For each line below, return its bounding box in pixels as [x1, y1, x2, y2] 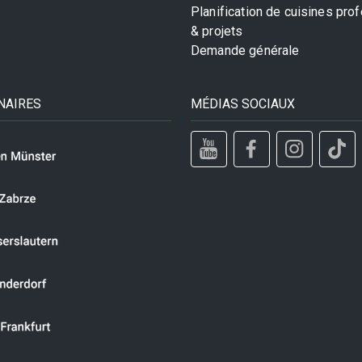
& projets [191, 23, 243, 40]
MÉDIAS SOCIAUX [191, 96, 295, 112]
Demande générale [191, 43, 300, 59]
